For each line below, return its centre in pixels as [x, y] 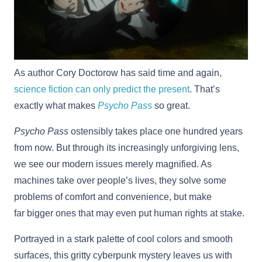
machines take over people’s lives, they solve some [120, 180]
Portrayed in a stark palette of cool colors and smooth [123, 239]
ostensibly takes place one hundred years [156, 131]
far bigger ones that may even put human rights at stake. [129, 213]
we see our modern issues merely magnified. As [113, 164]
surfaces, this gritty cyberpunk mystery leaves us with [123, 255]
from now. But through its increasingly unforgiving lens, [127, 147]
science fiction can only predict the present [102, 89]
